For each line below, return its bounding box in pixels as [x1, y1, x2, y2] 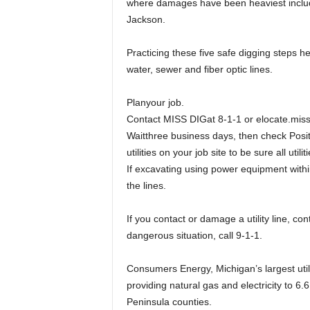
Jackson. [126, 14, 165, 25]
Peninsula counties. [126, 296, 212, 307]
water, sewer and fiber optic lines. [126, 64, 273, 75]
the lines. [126, 180, 166, 191]
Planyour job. [126, 97, 184, 108]
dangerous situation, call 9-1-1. [126, 230, 262, 241]
